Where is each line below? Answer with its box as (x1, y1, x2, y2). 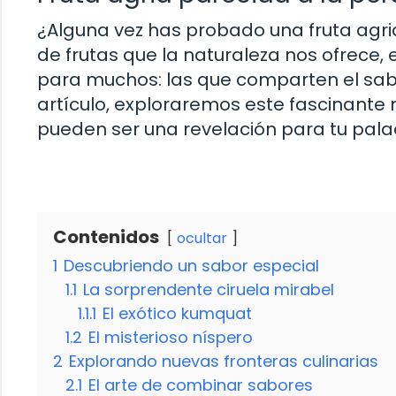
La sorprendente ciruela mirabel (83, 278, 334, 301)
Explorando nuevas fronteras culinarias (69, 350, 378, 373)
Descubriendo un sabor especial (64, 255, 319, 278)
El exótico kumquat (103, 302, 252, 325)
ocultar (177, 228, 227, 249)
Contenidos (53, 225, 159, 250)
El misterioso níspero (88, 326, 253, 349)
